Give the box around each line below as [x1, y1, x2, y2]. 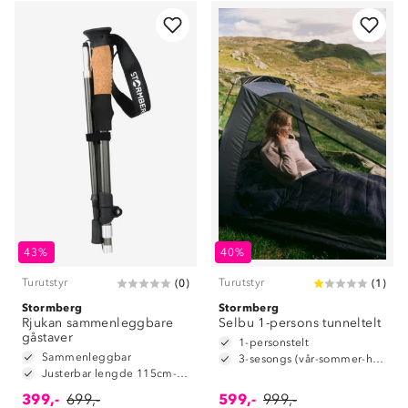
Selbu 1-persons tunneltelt [219, 315, 382, 331]
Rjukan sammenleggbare [22, 315, 174, 331]
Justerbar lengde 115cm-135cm [177, 367, 189, 380]
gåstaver [22, 330, 74, 345]
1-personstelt [239, 336, 310, 349]
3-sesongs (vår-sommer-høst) [372, 352, 384, 365]
